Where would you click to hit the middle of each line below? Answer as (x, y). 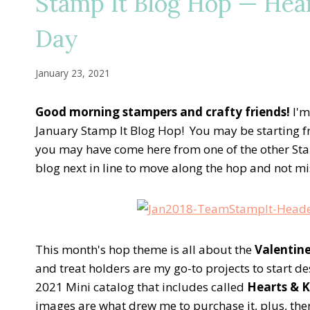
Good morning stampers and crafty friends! (163, 111)
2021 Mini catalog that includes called (141, 286)
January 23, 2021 (73, 73)
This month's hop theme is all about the (145, 249)
